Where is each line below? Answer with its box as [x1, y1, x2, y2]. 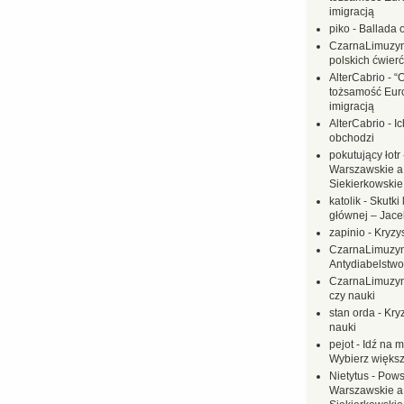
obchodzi [329, 132, 374, 144]
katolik [329, 195, 361, 207]
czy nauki [329, 289, 375, 302]
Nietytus [329, 370, 369, 382]
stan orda [329, 307, 375, 319]
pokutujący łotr [329, 149, 400, 161]
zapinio [329, 226, 365, 239]
